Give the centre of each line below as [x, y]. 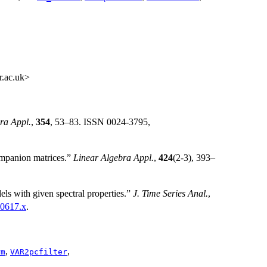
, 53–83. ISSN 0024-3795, [100, 122]
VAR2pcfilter [39, 252]
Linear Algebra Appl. [114, 157]
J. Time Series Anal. [170, 193]
